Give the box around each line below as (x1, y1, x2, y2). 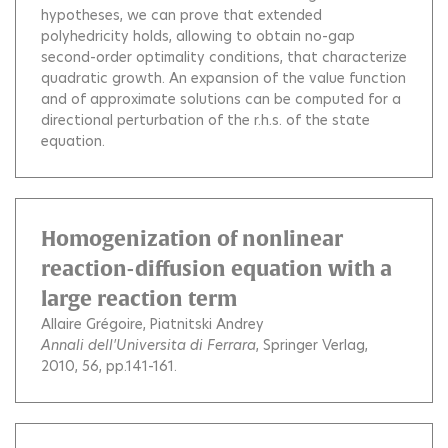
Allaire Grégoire (41, 313, 143, 334)
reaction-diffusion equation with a (41, 256, 392, 280)
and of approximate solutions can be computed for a (41, 88, 401, 109)
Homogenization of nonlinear (41, 226, 343, 250)
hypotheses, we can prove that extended (41, 4, 322, 25)
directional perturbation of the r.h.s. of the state (41, 109, 370, 130)
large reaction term (41, 286, 237, 310)
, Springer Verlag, (256, 334, 368, 355)
